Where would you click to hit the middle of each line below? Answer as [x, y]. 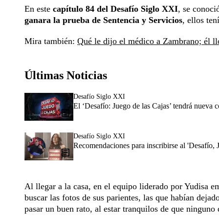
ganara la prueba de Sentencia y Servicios [103, 20]
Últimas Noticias [66, 76]
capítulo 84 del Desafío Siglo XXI [115, 9]
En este [39, 9]
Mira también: [51, 41]
